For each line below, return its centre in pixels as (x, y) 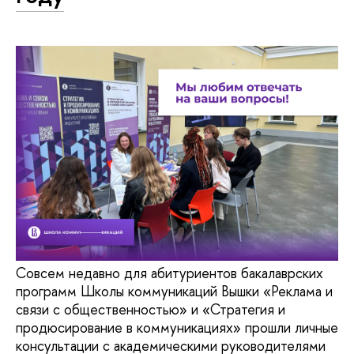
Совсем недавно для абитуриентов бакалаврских (169, 273)
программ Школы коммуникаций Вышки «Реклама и (174, 292)
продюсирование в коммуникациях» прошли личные (177, 328)
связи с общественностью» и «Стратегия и (151, 310)
